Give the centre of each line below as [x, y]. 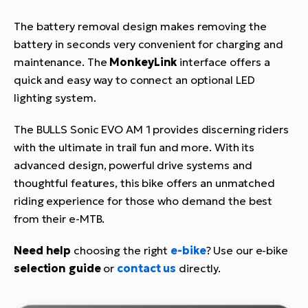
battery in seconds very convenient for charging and [148, 44]
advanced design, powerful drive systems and [133, 165]
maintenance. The [62, 62]
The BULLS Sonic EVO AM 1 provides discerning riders [151, 130]
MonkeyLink [143, 62]
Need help [43, 251]
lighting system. [55, 98]
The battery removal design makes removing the [140, 26]
